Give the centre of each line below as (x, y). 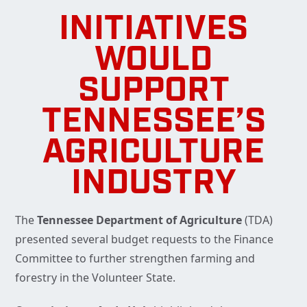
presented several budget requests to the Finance (144, 240)
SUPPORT (153, 93)
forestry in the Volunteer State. (97, 278)
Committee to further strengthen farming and (135, 259)
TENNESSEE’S (153, 123)
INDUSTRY (153, 185)
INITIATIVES (153, 31)
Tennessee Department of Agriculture (139, 220)
